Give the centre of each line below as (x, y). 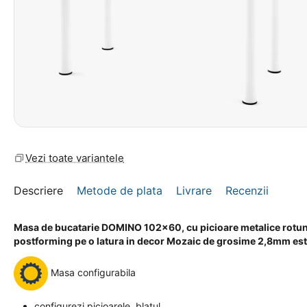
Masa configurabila (92, 272)
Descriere (38, 191)
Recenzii (247, 191)
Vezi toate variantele (75, 158)
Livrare (194, 191)
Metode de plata (120, 191)
